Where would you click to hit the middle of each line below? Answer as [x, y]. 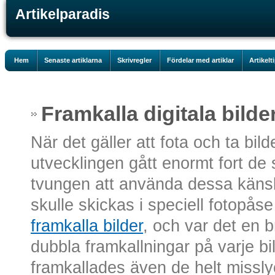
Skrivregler [134, 60]
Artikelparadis [63, 14]
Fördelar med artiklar [200, 60]
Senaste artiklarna [73, 60]
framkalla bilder [87, 226]
